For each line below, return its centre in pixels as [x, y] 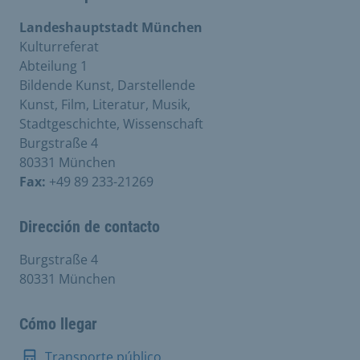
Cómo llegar [58, 323]
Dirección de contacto [90, 226]
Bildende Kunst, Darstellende [107, 85]
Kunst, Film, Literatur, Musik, [105, 104]
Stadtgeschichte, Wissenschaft [111, 123]
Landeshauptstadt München [111, 27]
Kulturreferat [59, 46]
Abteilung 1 [53, 65]
